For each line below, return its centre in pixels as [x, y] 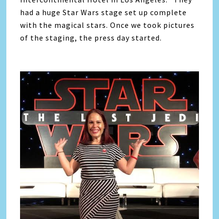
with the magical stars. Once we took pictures [108, 25]
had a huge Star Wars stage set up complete [104, 12]
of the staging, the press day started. [91, 38]
